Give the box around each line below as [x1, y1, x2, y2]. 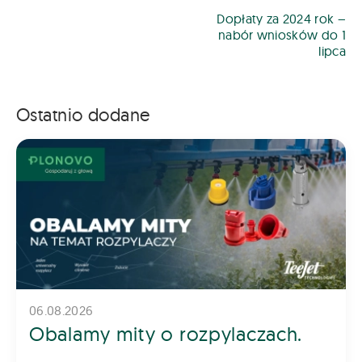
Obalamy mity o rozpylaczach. [29, 322, 303, 347]
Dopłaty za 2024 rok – [217, 11, 346, 27]
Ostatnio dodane [16, 103, 150, 127]
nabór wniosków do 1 [217, 27, 346, 44]
